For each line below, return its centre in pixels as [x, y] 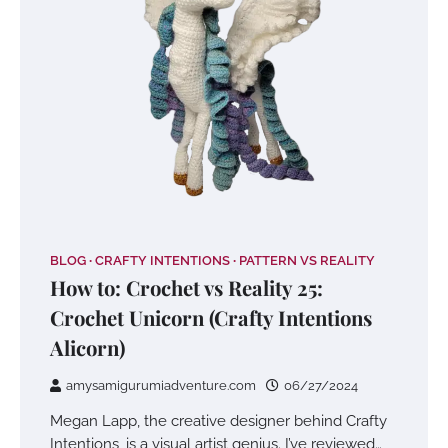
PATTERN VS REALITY [307, 260]
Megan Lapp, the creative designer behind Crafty [218, 420]
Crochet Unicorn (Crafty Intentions [211, 317]
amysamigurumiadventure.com [161, 385]
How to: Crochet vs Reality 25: [186, 287]
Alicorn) [87, 347]
